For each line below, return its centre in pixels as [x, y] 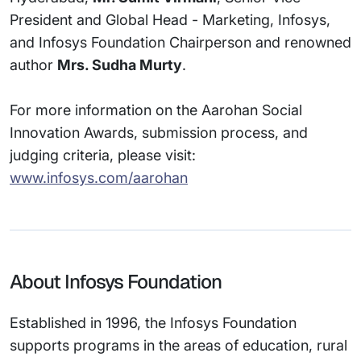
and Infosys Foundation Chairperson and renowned [180, 42]
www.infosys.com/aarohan [99, 178]
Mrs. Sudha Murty [120, 65]
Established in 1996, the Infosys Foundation [153, 323]
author [33, 65]
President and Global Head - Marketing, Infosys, [170, 20]
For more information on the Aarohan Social [156, 110]
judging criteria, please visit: [103, 155]
